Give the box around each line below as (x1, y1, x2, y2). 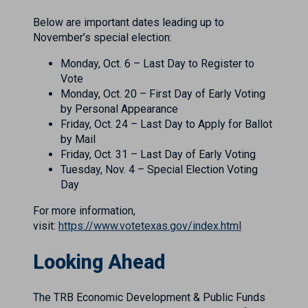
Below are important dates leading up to (33, 16, 224, 30)
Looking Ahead (33, 250, 165, 274)
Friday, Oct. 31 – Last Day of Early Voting (60, 148, 256, 162)
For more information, (33, 204, 135, 218)
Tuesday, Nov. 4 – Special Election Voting (60, 163, 258, 177)
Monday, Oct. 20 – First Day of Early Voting (60, 87, 265, 101)
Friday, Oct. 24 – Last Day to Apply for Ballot (60, 118, 272, 131)
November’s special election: (33, 31, 172, 45)
